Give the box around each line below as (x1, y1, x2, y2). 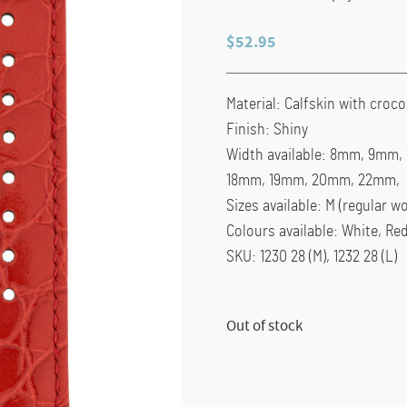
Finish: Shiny (225, 121, 308, 138)
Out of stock (225, 315, 303, 335)
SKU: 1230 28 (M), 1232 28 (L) (225, 248, 397, 265)
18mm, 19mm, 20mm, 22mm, (225, 172, 400, 189)
